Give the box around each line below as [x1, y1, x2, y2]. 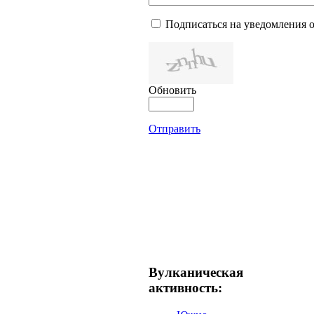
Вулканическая [149, 264, 243, 280]
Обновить [149, 84, 196, 97]
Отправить [149, 123, 200, 135]
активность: [149, 280, 222, 295]
